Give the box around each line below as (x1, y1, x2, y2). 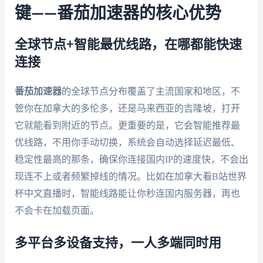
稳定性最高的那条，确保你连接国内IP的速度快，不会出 (14, 154, 248, 165)
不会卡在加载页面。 (14, 205, 99, 216)
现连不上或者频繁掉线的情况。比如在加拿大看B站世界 (14, 171, 247, 182)
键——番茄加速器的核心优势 (14, 5, 221, 22)
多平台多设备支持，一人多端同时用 (14, 236, 221, 249)
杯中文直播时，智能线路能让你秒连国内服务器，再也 (14, 188, 240, 199)
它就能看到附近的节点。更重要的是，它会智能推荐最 (14, 120, 240, 131)
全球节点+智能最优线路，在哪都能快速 (14, 38, 242, 52)
